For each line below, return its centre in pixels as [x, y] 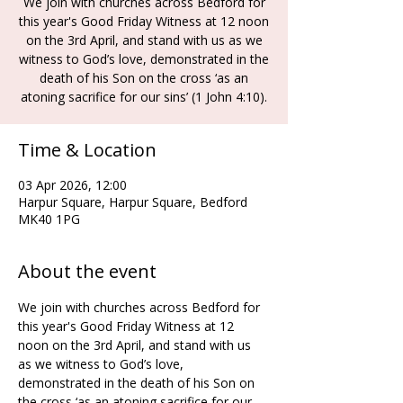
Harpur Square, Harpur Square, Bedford [133, 202]
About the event [87, 271]
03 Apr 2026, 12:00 [72, 185]
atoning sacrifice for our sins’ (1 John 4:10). [144, 97]
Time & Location [87, 150]
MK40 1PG [49, 219]
